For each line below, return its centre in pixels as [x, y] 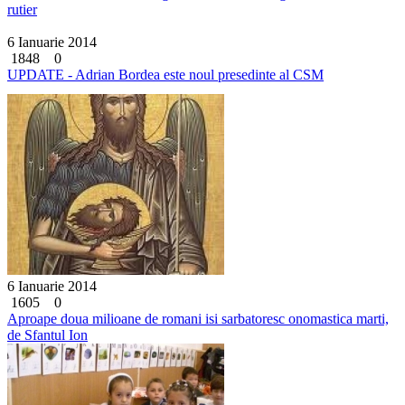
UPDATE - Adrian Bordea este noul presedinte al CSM [165, 74]
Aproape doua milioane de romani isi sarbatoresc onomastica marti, [198, 318]
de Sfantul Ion [47, 334]
